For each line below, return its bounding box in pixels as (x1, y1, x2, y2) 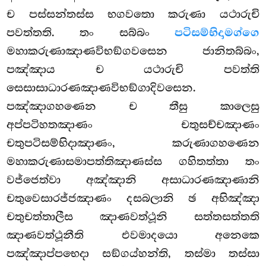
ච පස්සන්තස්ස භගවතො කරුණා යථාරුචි (7, 8, 259, 21)
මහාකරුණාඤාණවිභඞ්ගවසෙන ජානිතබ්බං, (7, 45, 259, 58)
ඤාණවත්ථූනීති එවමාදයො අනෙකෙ (7, 229, 259, 242)
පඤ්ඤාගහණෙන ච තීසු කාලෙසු (7, 100, 259, 113)
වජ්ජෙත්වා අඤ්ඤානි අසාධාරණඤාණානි (7, 173, 259, 187)
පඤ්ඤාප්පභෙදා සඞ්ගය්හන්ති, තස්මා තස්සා (7, 247, 259, 261)
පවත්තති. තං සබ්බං (7, 26, 175, 40)
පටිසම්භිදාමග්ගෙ (174, 26, 259, 40)
